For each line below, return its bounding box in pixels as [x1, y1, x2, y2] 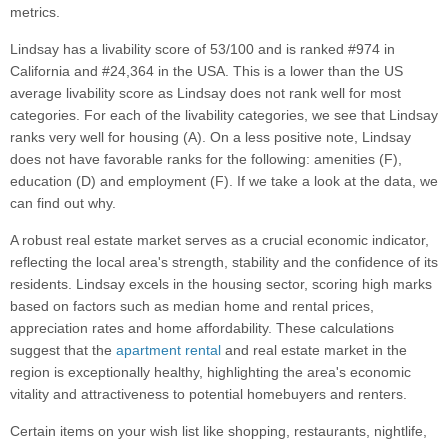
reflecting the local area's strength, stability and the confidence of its [10, 254, 438, 271]
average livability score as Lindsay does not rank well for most [10, 85, 401, 102]
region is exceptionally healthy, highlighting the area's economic [10, 364, 411, 381]
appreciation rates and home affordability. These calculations [10, 320, 394, 337]
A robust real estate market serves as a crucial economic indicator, [10, 232, 429, 249]
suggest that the [10, 342, 116, 359]
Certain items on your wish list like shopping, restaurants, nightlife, [10, 423, 427, 440]
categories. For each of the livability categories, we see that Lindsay [10, 107, 438, 124]
